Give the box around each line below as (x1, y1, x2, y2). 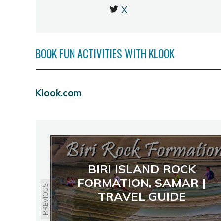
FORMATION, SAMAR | (77, 175, 206, 190)
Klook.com (36, 87, 82, 99)
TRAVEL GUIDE (97, 188, 186, 204)
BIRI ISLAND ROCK (87, 161, 196, 176)
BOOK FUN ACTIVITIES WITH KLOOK (36, 45, 174, 62)
